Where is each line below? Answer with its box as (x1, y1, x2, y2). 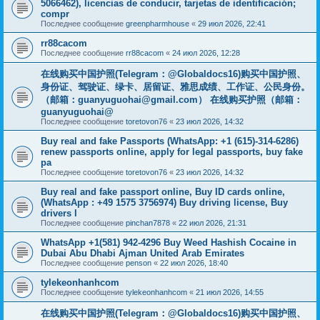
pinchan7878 (126, 219, 170, 227)
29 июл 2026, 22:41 (198, 19, 266, 28)
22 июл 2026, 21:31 (179, 219, 246, 227)
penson (126, 259, 151, 267)
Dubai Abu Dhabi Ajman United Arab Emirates (41, 248, 244, 259)
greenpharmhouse (126, 19, 189, 28)
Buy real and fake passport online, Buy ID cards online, (41, 186, 285, 197)
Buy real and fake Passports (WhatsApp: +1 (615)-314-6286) (41, 136, 299, 146)
